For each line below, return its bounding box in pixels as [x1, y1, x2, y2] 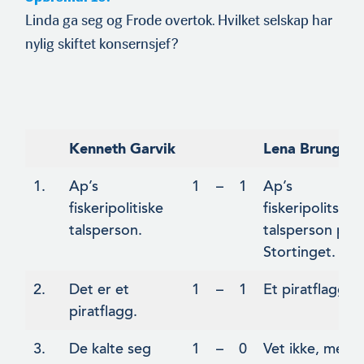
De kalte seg [69, 340, 151, 358]
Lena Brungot [263, 140, 355, 158]
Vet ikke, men [263, 340, 352, 358]
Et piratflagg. [263, 280, 350, 299]
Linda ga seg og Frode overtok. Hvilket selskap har [25, 11, 332, 30]
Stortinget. [263, 243, 336, 262]
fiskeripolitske [263, 199, 354, 218]
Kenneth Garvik [69, 140, 175, 158]
